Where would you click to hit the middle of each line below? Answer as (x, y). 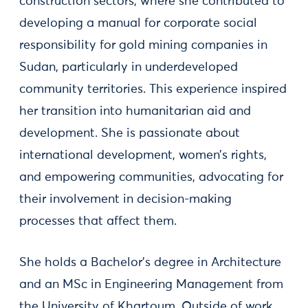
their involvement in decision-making (125, 199)
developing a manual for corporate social (138, 23)
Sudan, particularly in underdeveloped (129, 67)
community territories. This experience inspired (153, 89)
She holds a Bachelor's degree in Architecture (150, 263)
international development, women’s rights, (143, 155)
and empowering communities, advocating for (151, 177)
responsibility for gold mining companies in (143, 45)
